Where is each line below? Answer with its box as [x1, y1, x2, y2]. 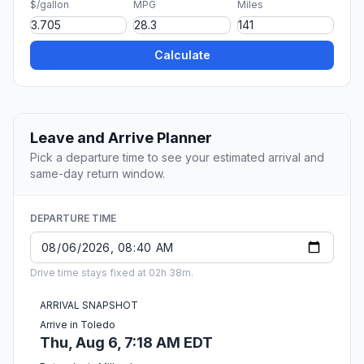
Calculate [154, 48, 210, 63]
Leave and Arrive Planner [30, 129, 212, 147]
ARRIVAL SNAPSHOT [40, 299, 138, 312]
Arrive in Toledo [40, 318, 115, 331]
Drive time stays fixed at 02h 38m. [30, 266, 193, 279]
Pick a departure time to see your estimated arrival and [30, 150, 324, 165]
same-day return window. [30, 167, 165, 181]
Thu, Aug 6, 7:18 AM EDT [40, 334, 213, 352]
